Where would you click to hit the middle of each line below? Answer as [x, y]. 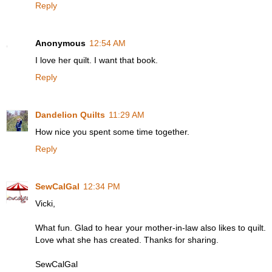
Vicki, [45, 203]
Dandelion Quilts [70, 114]
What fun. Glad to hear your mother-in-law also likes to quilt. [151, 227]
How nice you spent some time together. [112, 131]
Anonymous [60, 43]
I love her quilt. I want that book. [97, 60]
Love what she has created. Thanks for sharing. [127, 240]
